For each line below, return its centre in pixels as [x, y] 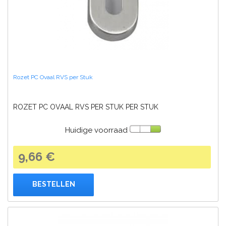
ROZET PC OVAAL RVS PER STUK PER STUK [86, 107]
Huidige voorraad [96, 130]
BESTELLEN [53, 184]
